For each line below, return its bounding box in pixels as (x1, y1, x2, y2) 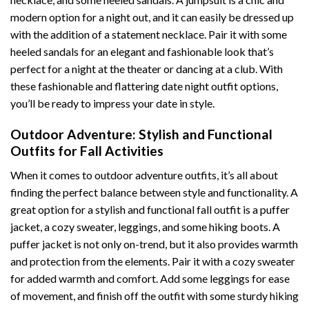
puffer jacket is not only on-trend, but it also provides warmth (10, 237, 298, 250)
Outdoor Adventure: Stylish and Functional (10, 126, 272, 143)
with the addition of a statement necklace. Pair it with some (10, 28, 287, 41)
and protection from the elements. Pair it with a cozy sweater (10, 254, 295, 268)
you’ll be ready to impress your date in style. (10, 97, 215, 110)
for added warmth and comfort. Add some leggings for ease (10, 271, 290, 285)
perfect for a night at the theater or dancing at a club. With (10, 62, 283, 76)
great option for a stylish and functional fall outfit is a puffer (10, 202, 290, 216)
